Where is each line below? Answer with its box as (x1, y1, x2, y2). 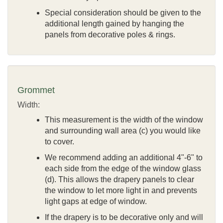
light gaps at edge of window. (45, 197, 147, 206)
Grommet (17, 85, 55, 95)
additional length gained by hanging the (45, 19, 184, 28)
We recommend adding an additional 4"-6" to (45, 153, 203, 162)
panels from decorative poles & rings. (45, 30, 175, 39)
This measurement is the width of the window (45, 115, 203, 124)
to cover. (45, 137, 74, 146)
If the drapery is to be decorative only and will (45, 213, 203, 222)
